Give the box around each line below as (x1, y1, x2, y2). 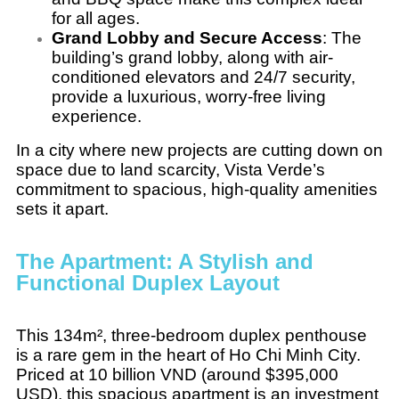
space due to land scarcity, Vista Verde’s (16, 159, 325, 179)
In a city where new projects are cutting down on (16, 140, 383, 159)
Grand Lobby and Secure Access (52, 28, 322, 47)
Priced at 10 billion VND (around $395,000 (16, 364, 338, 384)
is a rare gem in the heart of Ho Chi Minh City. (16, 345, 361, 364)
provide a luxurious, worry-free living (52, 86, 326, 106)
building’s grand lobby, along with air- (52, 47, 333, 67)
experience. (52, 106, 142, 126)
